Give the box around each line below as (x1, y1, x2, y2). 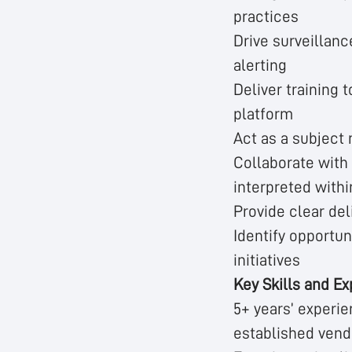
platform (233, 106, 293, 123)
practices (233, 9, 299, 25)
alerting (233, 57, 287, 74)
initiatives (233, 252, 300, 269)
